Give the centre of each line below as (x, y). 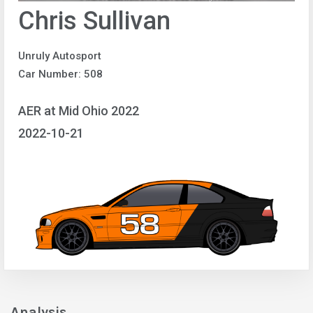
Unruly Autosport (60, 56)
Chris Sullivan (94, 21)
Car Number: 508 (60, 74)
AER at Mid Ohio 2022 (79, 111)
